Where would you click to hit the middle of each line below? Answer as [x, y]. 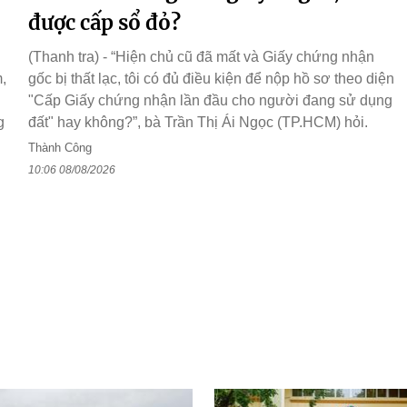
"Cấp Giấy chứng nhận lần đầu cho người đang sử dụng [210, 101]
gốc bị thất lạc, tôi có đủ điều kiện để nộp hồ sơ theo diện [211, 79]
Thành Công [60, 148]
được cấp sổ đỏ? [104, 23]
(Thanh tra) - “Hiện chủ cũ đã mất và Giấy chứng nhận [201, 57]
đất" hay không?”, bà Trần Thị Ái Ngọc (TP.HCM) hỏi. [198, 123]
